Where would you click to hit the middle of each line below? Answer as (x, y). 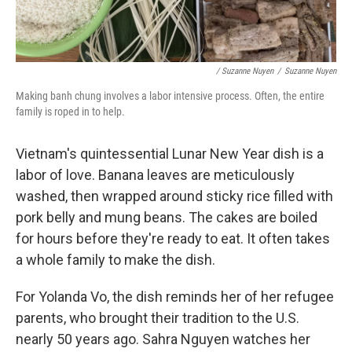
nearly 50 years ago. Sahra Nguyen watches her (163, 339)
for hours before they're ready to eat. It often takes (173, 238)
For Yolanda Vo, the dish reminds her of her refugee (175, 296)
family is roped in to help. (70, 111)
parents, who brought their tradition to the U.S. (158, 317)
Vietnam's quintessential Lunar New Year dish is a (170, 153)
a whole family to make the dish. (115, 259)
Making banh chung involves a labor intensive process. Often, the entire (170, 95)
